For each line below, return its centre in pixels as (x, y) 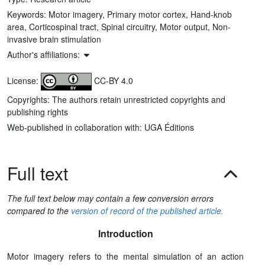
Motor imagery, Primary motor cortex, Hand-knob (140, 14)
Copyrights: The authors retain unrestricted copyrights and (116, 99)
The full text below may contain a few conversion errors (110, 198)
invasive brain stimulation (54, 39)
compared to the (39, 210)
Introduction (125, 233)
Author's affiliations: (45, 54)
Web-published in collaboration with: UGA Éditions (101, 127)
